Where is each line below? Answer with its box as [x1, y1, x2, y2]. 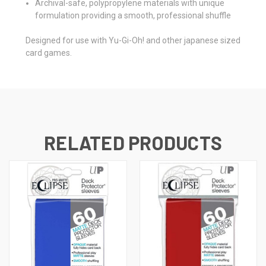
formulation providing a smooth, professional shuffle [35, 10, 232, 20]
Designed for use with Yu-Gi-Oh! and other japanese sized [26, 35, 240, 45]
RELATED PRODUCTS [44, 131, 222, 154]
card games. [26, 47, 72, 58]
